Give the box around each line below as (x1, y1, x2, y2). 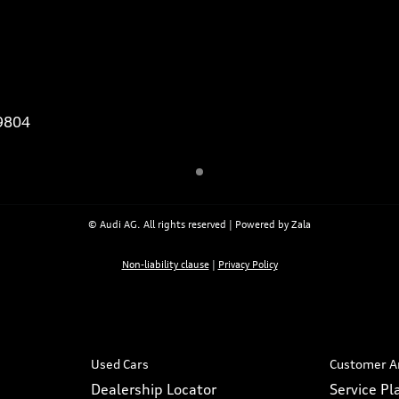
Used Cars (90, 356, 149, 372)
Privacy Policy (217, 258, 278, 272)
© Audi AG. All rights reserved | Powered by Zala (88, 218, 311, 232)
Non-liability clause (121, 258, 209, 272)
